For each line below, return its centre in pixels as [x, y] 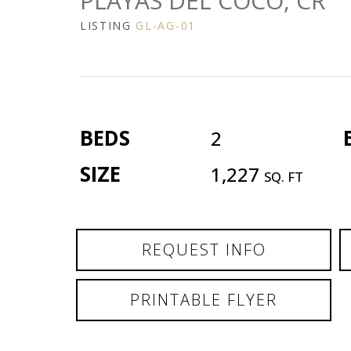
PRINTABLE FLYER [204, 300]
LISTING [108, 26]
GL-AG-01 [166, 26]
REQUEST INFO [204, 250]
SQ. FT [284, 177]
